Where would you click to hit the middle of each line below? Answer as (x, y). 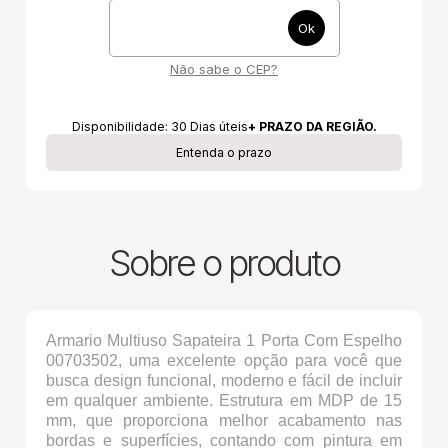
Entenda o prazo (224, 153)
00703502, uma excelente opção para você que (224, 361)
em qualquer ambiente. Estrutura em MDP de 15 (224, 401)
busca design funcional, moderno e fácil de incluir (224, 381)
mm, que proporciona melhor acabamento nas (224, 421)
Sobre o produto (224, 263)
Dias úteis (218, 127)
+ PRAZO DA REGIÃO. (312, 127)
